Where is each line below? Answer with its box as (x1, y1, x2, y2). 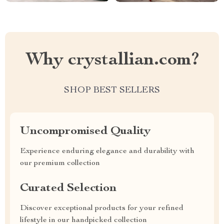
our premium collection (20, 159, 100, 167)
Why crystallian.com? (25, 51, 199, 69)
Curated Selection (20, 182, 116, 194)
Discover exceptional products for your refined (20, 204, 183, 212)
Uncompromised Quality (20, 125, 150, 137)
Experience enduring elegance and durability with (20, 147, 194, 155)
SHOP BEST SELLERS (64, 86, 160, 95)
